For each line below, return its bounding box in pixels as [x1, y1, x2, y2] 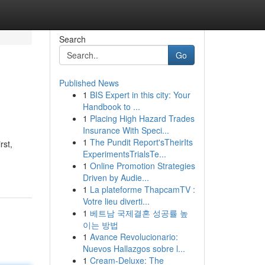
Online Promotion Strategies [89, 160, 195, 172]
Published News [59, 77, 119, 89]
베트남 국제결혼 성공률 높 [89, 207, 188, 219]
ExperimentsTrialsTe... [82, 148, 166, 160]
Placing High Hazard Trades [89, 112, 195, 124]
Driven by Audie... [82, 172, 149, 183]
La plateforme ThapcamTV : [89, 183, 195, 195]
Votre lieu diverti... [82, 195, 150, 207]
